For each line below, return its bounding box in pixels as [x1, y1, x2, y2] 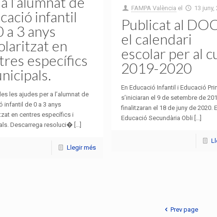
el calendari [121, 30, 192, 47]
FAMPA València [131, 4, 177, 12]
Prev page [170, 206, 199, 214]
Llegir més [67, 144, 96, 152]
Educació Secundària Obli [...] [121, 114, 202, 122]
